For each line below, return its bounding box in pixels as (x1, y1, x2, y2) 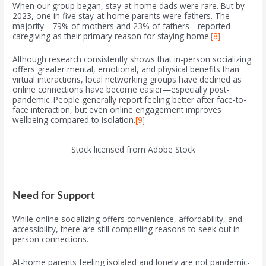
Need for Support (12, 190, 96, 202)
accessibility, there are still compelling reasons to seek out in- (12, 223, 243, 235)
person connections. (12, 233, 89, 245)
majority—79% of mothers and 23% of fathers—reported (12, 20, 231, 32)
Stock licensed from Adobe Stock (71, 143, 195, 155)
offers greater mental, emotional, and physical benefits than (12, 63, 240, 75)
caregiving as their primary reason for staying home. (12, 30, 211, 42)
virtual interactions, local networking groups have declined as (12, 73, 242, 85)
